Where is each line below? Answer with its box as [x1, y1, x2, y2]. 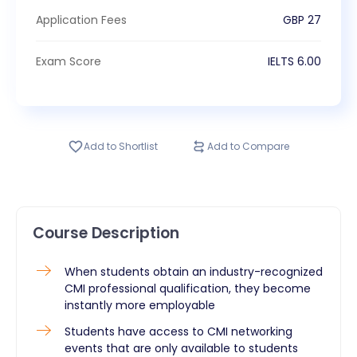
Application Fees [36, 11, 127, 28]
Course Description [33, 222, 179, 244]
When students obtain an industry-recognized [65, 263, 323, 280]
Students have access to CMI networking [65, 323, 292, 339]
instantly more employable [65, 296, 215, 313]
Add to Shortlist [84, 139, 158, 153]
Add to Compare [207, 139, 289, 153]
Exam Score [36, 53, 101, 69]
